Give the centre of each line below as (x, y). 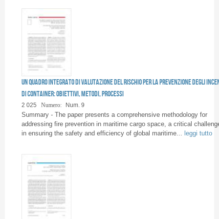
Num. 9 (75, 105)
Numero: (51, 105)
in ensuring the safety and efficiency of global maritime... (103, 133)
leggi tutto (198, 133)
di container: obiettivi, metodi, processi (72, 94)
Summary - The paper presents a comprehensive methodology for (114, 115)
